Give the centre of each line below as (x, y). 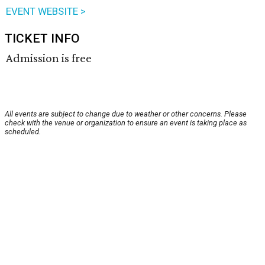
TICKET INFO (42, 39)
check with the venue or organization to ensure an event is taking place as (126, 123)
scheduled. (23, 132)
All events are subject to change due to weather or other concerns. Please (126, 114)
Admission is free (49, 58)
